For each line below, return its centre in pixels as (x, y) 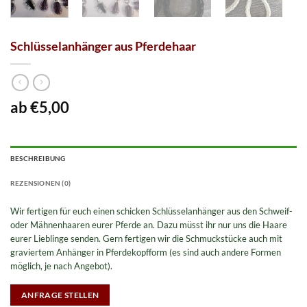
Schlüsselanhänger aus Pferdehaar (103, 46)
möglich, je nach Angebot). (61, 266)
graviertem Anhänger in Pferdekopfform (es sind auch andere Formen (146, 253)
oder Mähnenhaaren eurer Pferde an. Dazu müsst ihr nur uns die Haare (149, 225)
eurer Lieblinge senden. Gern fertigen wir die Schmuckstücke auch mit (146, 239)
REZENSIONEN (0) (41, 183)
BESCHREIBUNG (38, 159)
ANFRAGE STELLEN (60, 295)
